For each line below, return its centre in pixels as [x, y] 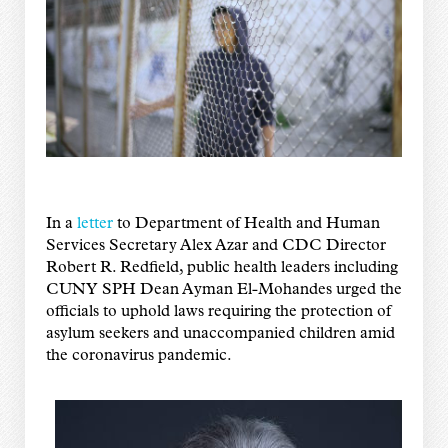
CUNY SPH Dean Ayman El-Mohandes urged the [223, 290]
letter [94, 224]
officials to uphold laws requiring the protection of [218, 312]
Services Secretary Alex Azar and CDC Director [215, 246]
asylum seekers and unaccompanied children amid [220, 334]
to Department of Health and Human [246, 224]
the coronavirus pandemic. [138, 356]
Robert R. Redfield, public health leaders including [221, 268]
